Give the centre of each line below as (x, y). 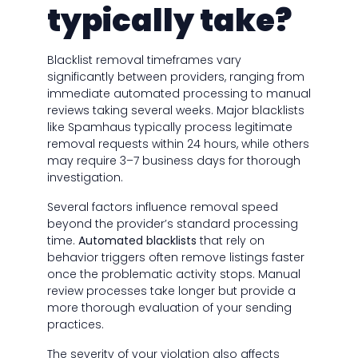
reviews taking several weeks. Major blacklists (175, 111)
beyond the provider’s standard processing (172, 224)
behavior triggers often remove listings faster (175, 258)
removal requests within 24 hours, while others (178, 144)
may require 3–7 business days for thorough (173, 161)
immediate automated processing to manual (179, 94)
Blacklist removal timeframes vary (144, 60)
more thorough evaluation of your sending (169, 308)
